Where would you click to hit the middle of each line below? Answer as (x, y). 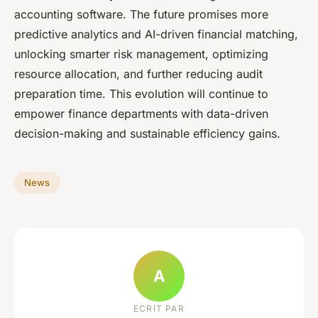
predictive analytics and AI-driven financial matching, (156, 34)
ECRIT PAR (159, 309)
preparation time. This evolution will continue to (141, 93)
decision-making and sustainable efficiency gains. (147, 133)
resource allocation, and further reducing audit (138, 73)
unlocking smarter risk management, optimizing (141, 54)
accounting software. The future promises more (141, 14)
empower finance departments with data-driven (141, 113)
